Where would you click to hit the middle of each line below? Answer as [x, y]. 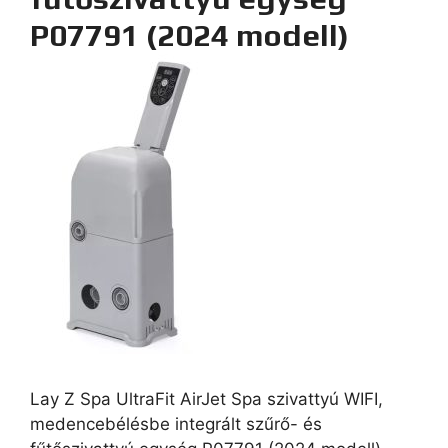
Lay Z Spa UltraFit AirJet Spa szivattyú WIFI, [206, 398]
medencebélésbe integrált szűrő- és [176, 423]
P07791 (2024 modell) [189, 35]
